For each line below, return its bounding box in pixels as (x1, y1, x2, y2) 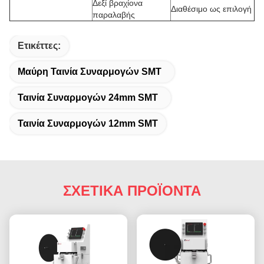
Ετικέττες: (18, 41, 61, 51)
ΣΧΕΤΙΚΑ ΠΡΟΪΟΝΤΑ (63, 183, 201, 199)
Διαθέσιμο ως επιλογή (171, 4, 252, 14)
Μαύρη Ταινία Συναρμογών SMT (18, 67, 161, 77)
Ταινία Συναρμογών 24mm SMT (18, 93, 158, 103)
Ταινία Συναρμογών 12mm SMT (18, 118, 158, 128)
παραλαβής (93, 10, 135, 19)
